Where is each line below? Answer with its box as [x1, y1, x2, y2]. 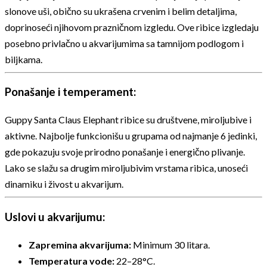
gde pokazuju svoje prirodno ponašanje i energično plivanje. [5, 146, 245, 158]
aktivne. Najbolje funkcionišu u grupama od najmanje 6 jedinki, [5, 130, 257, 142]
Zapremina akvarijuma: [29, 238, 131, 250]
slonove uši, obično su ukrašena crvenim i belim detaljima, [5, 5, 237, 17]
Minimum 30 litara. [131, 238, 210, 250]
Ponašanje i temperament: [5, 85, 136, 99]
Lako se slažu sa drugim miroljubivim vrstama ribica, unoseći [5, 162, 248, 174]
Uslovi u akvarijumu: [5, 210, 105, 223]
